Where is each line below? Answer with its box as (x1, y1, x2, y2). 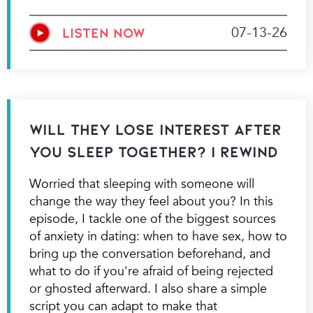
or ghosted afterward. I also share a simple (29, 280, 267, 296)
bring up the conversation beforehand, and (29, 245, 270, 261)
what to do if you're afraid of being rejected (29, 263, 273, 279)
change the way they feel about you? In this (29, 193, 273, 209)
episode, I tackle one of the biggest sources (29, 210, 276, 226)
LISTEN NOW (61, 24, 145, 41)
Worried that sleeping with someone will (29, 175, 254, 191)
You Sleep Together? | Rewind (29, 142, 277, 161)
